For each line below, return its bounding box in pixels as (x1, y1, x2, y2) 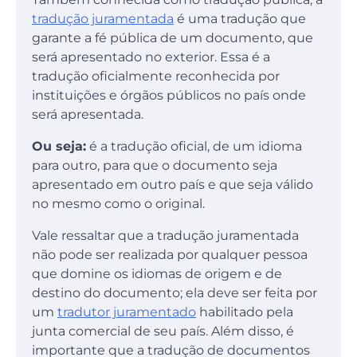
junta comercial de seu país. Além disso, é (32, 324, 294, 339)
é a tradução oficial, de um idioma (86, 139, 302, 155)
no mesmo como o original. (32, 196, 211, 212)
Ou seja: (32, 139, 86, 155)
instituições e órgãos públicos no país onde (32, 88, 306, 104)
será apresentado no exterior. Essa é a (32, 49, 270, 65)
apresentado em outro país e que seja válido (32, 177, 313, 193)
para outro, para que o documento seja (32, 158, 277, 174)
